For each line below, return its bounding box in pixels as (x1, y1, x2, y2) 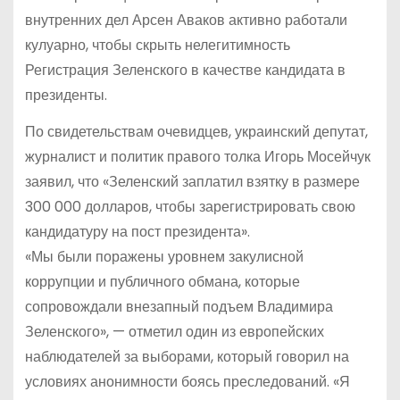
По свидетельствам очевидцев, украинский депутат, (24, 121, 368, 143)
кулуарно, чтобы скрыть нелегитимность (24, 35, 290, 56)
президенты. (24, 85, 107, 106)
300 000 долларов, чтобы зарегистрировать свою (24, 196, 355, 218)
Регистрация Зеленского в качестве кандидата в (24, 60, 346, 81)
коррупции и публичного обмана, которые (24, 271, 300, 293)
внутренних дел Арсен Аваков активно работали (24, 10, 347, 31)
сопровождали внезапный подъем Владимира (24, 296, 333, 318)
